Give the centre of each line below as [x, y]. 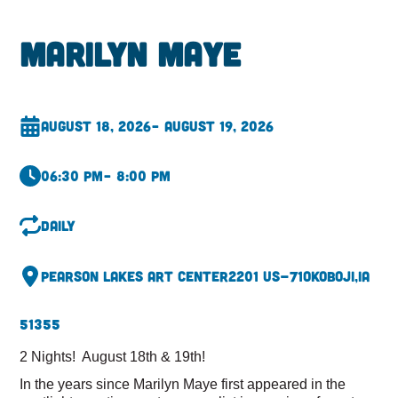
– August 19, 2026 [213, 125]
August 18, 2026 [96, 125]
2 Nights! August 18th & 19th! [113, 357]
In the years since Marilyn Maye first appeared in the [183, 384]
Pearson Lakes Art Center [135, 275]
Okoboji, [331, 275]
